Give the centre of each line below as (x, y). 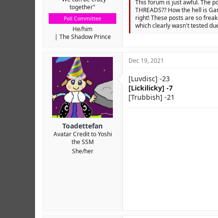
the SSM (82, 142)
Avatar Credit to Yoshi (82, 134)
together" (82, 7)
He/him (82, 29)
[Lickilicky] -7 (151, 88)
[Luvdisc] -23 (149, 79)
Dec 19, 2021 (146, 61)
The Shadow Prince (85, 37)
